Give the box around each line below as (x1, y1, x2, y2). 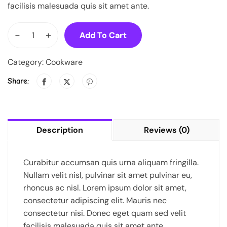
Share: (8, 76, 29, 86)
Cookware (46, 57, 83, 68)
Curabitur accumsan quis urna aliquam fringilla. (23, 157, 199, 168)
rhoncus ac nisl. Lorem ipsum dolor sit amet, (23, 182, 186, 194)
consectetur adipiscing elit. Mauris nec (23, 195, 167, 206)
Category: (8, 57, 46, 68)
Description (36, 125, 83, 136)
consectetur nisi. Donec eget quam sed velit (23, 208, 186, 219)
